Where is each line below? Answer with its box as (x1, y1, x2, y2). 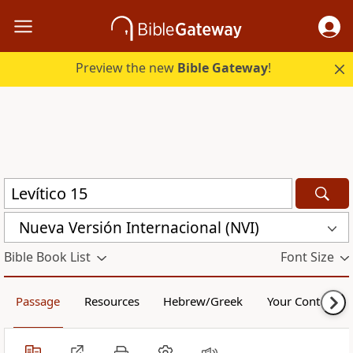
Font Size (280, 248, 334, 266)
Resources (84, 293, 139, 310)
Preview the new (76, 59, 178, 77)
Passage (16, 293, 61, 310)
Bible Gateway (177, 59, 269, 77)
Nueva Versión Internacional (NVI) (19, 217, 259, 238)
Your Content (266, 293, 337, 310)
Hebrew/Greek (163, 293, 243, 310)
